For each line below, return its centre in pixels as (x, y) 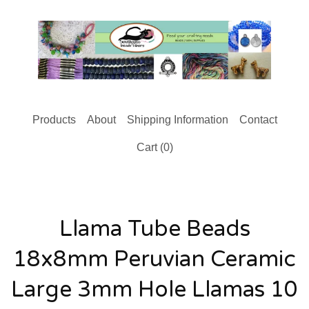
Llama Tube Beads (154, 229)
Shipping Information (177, 119)
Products (54, 119)
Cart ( (150, 147)
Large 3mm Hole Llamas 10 (154, 289)
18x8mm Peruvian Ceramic (154, 259)
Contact (258, 119)
